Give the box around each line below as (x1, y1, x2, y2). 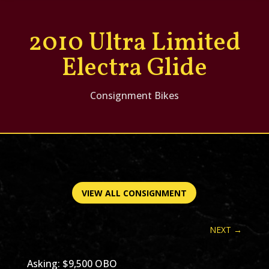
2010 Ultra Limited (28, 26, 241, 62)
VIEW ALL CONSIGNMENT (82, 187, 187, 199)
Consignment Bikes (89, 89, 179, 103)
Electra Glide (61, 51, 207, 87)
